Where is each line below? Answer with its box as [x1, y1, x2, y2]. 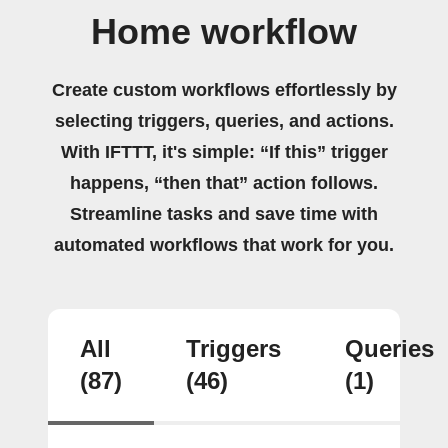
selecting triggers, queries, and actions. [54, 110, 394, 131]
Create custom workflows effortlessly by [51, 79, 397, 100]
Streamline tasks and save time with [70, 203, 378, 224]
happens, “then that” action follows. [70, 172, 378, 193]
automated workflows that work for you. [54, 234, 394, 255]
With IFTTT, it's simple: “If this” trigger [60, 141, 388, 162]
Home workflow [91, 11, 357, 52]
